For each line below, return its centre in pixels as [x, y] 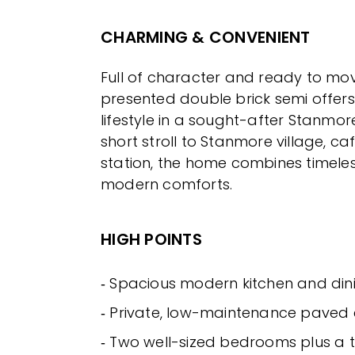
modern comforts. [167, 184]
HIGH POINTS [151, 239]
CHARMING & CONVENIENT [206, 37]
